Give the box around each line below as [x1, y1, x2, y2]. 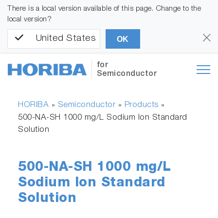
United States [36, 34, 96, 44]
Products [124, 101, 159, 110]
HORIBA [18, 101, 49, 110]
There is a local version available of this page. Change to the [7, 5, 201, 13]
